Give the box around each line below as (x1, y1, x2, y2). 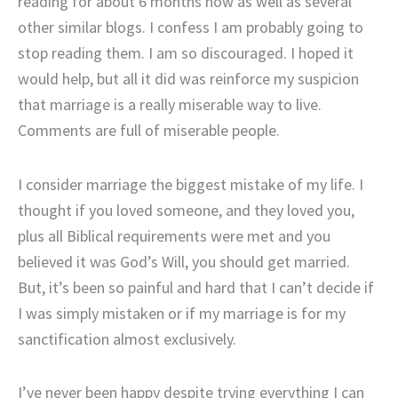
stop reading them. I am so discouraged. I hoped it (18, 43, 354, 64)
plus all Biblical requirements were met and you (18, 225, 330, 246)
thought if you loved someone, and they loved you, (18, 199, 354, 220)
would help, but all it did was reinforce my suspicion (18, 68, 359, 90)
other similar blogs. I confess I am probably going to (18, 17, 363, 38)
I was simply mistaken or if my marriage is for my (18, 302, 346, 323)
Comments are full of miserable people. (18, 120, 280, 141)
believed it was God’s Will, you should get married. (18, 251, 350, 272)
